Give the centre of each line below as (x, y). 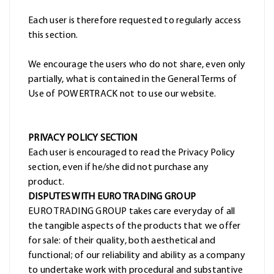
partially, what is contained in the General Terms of (132, 80)
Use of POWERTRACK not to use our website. (122, 94)
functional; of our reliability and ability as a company (137, 256)
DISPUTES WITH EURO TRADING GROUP (112, 197)
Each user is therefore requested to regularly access (135, 21)
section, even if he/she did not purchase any (118, 168)
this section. (53, 36)
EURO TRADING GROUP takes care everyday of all (132, 212)
